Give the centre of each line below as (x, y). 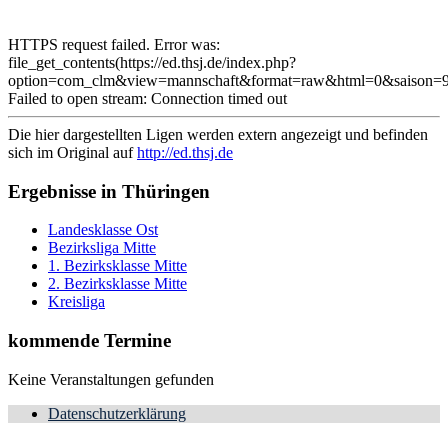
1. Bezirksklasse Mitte (117, 266)
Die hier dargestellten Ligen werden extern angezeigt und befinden (218, 134)
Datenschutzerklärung (117, 413)
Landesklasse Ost (103, 230)
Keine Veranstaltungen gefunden (111, 379)
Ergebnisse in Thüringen (109, 191)
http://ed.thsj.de (185, 152)
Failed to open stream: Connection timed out (147, 98)
